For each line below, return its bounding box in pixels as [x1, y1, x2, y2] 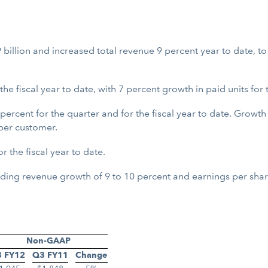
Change [75, 250, 107, 260]
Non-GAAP [26, 236, 71, 246]
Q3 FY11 [32, 250, 68, 260]
